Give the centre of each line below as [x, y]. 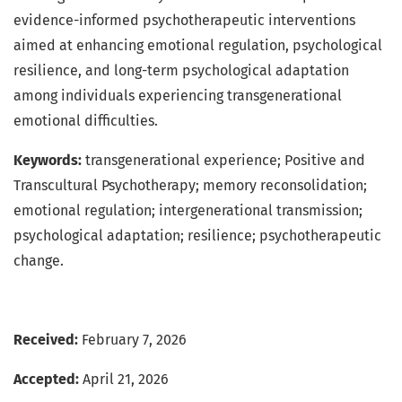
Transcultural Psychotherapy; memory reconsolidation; [190, 186]
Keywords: [49, 161]
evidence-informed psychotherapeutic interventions [184, 21]
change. [39, 261]
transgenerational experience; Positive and [225, 161]
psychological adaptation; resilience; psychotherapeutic [197, 236]
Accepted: [46, 380]
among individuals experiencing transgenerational [178, 96]
